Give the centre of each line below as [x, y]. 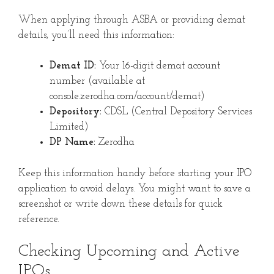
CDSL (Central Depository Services [177, 112]
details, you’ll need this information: [96, 35]
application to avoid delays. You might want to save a [135, 188]
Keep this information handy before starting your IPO [135, 173]
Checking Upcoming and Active [129, 252]
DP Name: [72, 143]
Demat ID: [73, 66]
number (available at [97, 81]
